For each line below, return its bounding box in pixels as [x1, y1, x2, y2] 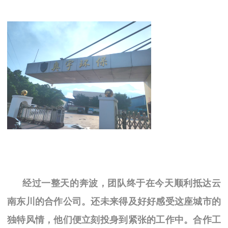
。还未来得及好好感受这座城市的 [81, 196, 221, 207]
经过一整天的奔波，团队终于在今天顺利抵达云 [22, 178, 221, 188]
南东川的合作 [7, 196, 63, 207]
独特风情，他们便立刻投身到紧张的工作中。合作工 [7, 214, 221, 225]
